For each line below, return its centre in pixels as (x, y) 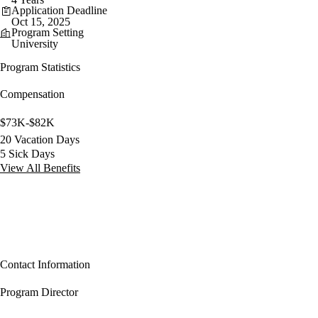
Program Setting (48, 32)
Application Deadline (59, 10)
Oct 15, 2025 (41, 21)
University (35, 43)
